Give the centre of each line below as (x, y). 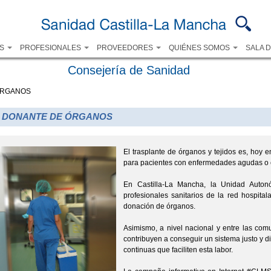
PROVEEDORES (126, 48)
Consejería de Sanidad (129, 70)
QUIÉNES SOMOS (200, 48)
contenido (124, 17)
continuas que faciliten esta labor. (178, 250)
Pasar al (121, 6)
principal (121, 28)
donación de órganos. (159, 206)
